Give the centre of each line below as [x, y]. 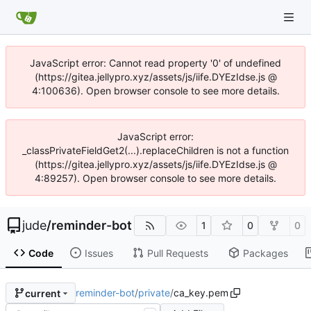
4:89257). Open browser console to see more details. [155, 178]
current [42, 293]
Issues [99, 253]
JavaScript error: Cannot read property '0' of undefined [155, 63]
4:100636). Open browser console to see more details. [155, 91]
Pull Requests [177, 253]
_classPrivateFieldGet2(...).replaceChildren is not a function [155, 150]
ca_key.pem [201, 293]
